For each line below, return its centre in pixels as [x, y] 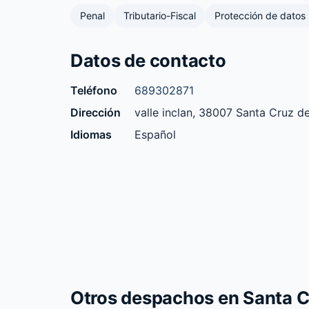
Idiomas [91, 134]
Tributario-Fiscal [159, 16]
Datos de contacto [148, 60]
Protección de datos [260, 16]
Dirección [96, 112]
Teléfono [94, 90]
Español [155, 134]
